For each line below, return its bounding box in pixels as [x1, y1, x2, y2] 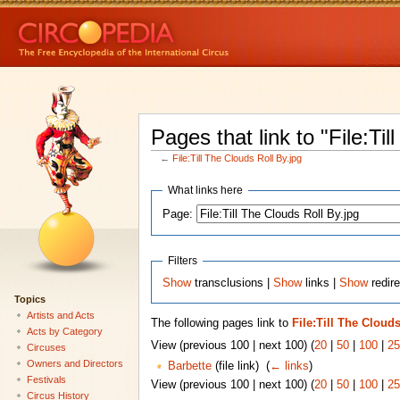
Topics [13, 293, 46, 304]
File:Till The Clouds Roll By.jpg [172, 153, 303, 164]
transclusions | [191, 276, 274, 289]
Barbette [167, 360, 212, 373]
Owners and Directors [26, 357, 123, 369]
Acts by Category [26, 325, 103, 337]
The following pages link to [150, 317, 292, 330]
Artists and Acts [26, 309, 95, 321]
